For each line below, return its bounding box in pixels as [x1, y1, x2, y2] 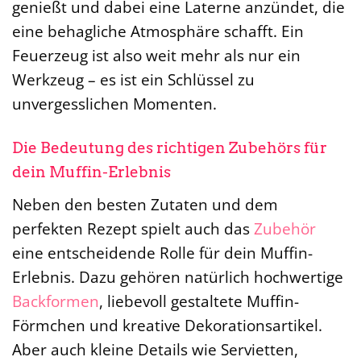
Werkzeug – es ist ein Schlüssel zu [12, 68, 255, 91]
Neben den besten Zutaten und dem [12, 193, 278, 215]
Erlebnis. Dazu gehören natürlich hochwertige [12, 265, 343, 288]
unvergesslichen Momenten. [12, 93, 217, 115]
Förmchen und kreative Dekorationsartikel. [12, 313, 322, 336]
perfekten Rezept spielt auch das [12, 217, 254, 239]
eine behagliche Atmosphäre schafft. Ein [12, 20, 304, 43]
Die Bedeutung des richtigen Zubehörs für [12, 139, 327, 158]
